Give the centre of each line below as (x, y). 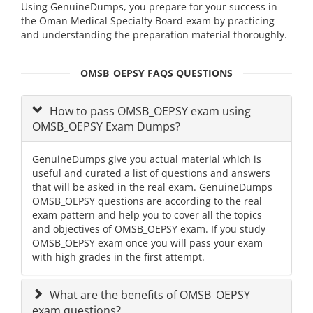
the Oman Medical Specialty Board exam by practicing (148, 21)
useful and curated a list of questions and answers (151, 173)
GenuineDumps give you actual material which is (147, 159)
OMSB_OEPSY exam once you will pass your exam (147, 243)
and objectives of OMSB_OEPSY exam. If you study (149, 229)
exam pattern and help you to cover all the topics (147, 215)
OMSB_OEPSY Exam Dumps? (106, 127)
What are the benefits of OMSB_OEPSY (148, 295)
